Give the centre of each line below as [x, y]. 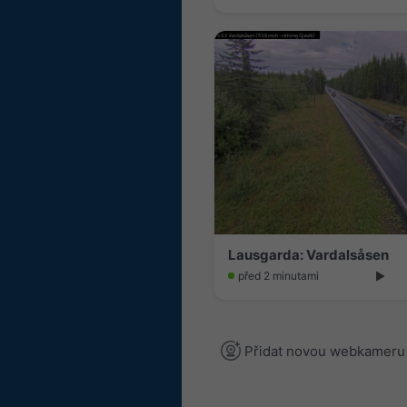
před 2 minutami [278, 275]
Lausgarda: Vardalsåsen [308, 254]
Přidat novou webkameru [323, 352]
